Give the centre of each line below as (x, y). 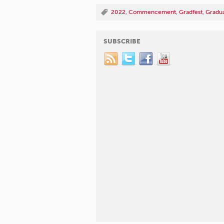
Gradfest (191, 12)
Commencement (152, 12)
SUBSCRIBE (122, 41)
